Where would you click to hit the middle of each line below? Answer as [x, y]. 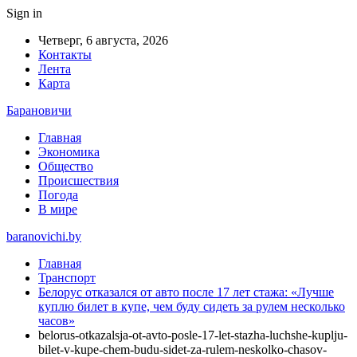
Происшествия [78, 180]
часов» [57, 321]
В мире [58, 209]
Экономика [69, 152]
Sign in [24, 13]
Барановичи [39, 110]
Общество [66, 166]
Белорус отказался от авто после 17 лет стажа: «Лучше [186, 292]
